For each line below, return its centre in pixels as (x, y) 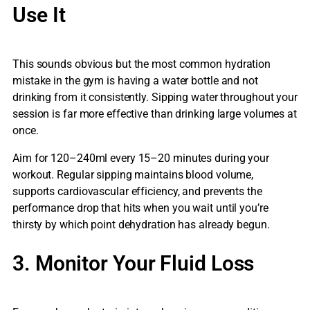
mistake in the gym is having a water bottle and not (135, 81)
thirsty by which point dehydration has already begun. (141, 225)
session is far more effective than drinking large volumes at (155, 114)
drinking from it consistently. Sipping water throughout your (155, 98)
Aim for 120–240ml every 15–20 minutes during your (141, 158)
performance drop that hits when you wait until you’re (140, 208)
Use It (39, 15)
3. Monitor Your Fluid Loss (134, 264)
